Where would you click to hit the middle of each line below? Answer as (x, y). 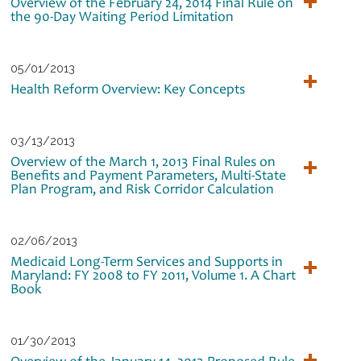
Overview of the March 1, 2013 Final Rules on (143, 161)
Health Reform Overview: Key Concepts (128, 88)
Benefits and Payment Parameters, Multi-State (149, 174)
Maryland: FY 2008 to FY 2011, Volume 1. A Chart (154, 274)
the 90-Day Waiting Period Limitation (122, 16)
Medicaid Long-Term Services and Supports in (147, 261)
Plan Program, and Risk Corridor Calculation (143, 188)
